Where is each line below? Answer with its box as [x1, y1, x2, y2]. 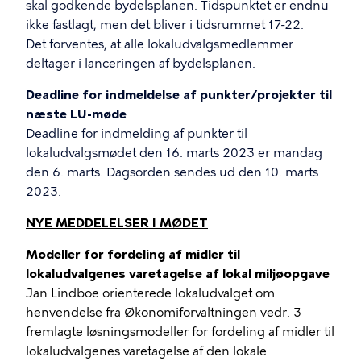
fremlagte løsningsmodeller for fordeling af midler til [26, 325, 334, 339]
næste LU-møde [26, 107, 127, 122]
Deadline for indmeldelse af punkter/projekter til [26, 88, 332, 102]
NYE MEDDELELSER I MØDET [26, 216, 208, 230]
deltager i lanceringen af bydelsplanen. [26, 56, 259, 71]
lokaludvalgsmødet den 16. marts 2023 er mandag [26, 146, 322, 160]
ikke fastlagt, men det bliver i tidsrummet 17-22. [26, 18, 304, 32]
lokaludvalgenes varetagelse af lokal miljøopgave [26, 267, 330, 281]
